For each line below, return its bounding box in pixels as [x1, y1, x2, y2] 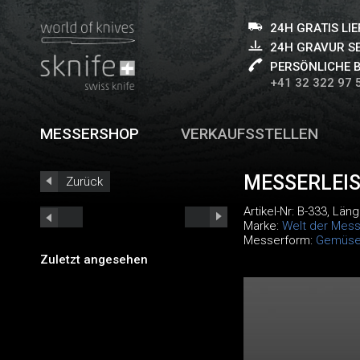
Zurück [66, 174, 103, 189]
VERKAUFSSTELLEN [181, 125, 319, 143]
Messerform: [243, 233, 316, 247]
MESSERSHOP [40, 125, 139, 143]
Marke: [243, 219, 282, 233]
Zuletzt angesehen [40, 252, 148, 267]
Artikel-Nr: [243, 204, 297, 219]
